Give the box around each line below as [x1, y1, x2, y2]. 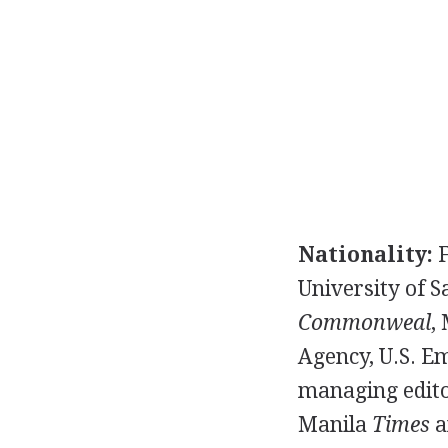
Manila [297, 412, 372, 437]
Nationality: [297, 242, 433, 267]
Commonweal [297, 310, 431, 335]
